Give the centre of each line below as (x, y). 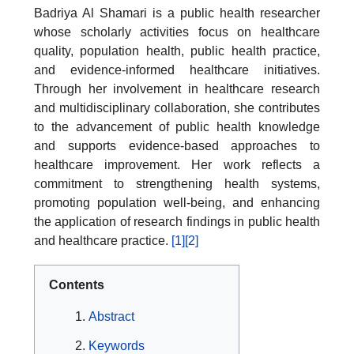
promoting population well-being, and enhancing (177, 202)
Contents (77, 284)
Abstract (111, 317)
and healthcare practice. (103, 240)
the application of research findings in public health (177, 221)
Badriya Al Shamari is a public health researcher (177, 13)
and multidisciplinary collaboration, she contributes (177, 107)
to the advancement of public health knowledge (177, 126)
